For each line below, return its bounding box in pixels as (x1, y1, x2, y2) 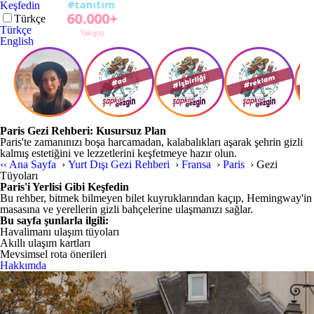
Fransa (182, 158, 214, 170)
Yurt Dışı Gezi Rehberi (68, 158, 172, 170)
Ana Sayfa (9, 158, 59, 170)
